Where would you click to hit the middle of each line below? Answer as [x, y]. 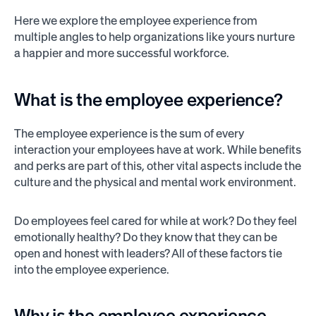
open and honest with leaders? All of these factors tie [148, 253]
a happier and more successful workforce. [121, 53]
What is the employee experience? [148, 99]
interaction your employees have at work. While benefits [157, 150]
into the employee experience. [91, 269]
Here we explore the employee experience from [135, 21]
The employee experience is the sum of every [129, 134]
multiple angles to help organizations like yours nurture [154, 37]
